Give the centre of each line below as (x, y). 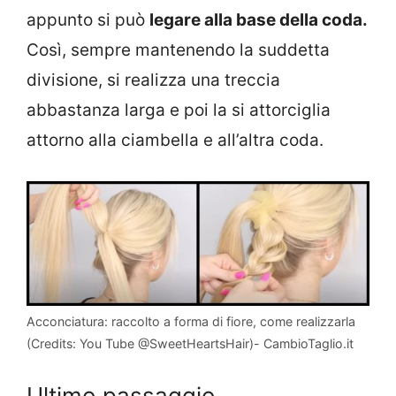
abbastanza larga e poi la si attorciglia (179, 110)
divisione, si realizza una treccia (153, 80)
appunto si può (88, 20)
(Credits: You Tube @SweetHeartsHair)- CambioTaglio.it (190, 344)
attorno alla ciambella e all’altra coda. (175, 141)
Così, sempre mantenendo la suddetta (178, 50)
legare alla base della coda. (259, 20)
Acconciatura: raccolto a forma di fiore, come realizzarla (191, 322)
